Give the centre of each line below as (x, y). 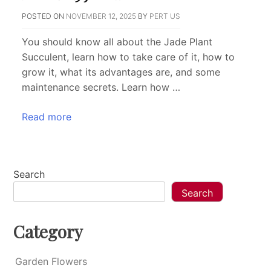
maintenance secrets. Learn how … (101, 87)
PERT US (165, 16)
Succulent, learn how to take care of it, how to (128, 57)
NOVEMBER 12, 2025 (101, 16)
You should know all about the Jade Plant (117, 42)
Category (48, 232)
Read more (47, 117)
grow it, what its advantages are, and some (121, 72)
